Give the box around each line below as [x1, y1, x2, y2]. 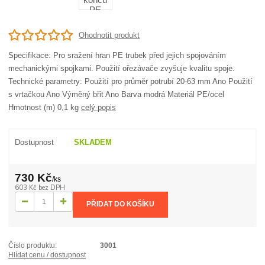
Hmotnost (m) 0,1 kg [8, 103, 82, 112]
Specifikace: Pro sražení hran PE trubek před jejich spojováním [8, 51, 227, 60]
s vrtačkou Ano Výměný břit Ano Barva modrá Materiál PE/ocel [8, 90, 225, 99]
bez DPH [38, 183, 66, 192]
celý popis [81, 103, 117, 112]
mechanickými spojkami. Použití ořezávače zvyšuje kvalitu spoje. [8, 64, 235, 73]
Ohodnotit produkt [79, 30, 140, 40]
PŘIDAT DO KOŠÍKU [86, 200, 154, 209]
